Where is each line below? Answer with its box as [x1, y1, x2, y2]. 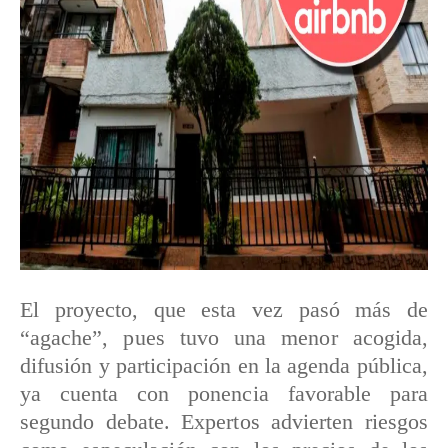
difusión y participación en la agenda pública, [20, 353, 428, 379]
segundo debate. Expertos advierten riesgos [20, 409, 428, 435]
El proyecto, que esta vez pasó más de [20, 297, 428, 323]
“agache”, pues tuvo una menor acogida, [20, 325, 428, 351]
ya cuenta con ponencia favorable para [20, 381, 428, 407]
